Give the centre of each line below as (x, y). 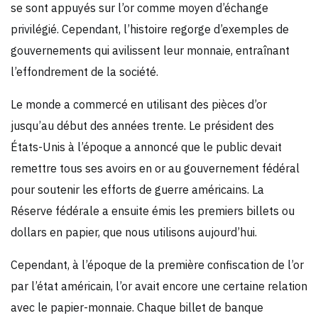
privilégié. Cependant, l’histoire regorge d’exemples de (150, 29)
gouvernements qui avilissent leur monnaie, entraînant (150, 50)
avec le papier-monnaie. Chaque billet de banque (137, 307)
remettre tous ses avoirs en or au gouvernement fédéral (155, 168)
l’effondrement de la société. (84, 71)
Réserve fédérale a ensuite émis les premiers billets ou (153, 210)
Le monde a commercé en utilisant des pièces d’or (139, 104)
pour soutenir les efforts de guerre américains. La (137, 189)
